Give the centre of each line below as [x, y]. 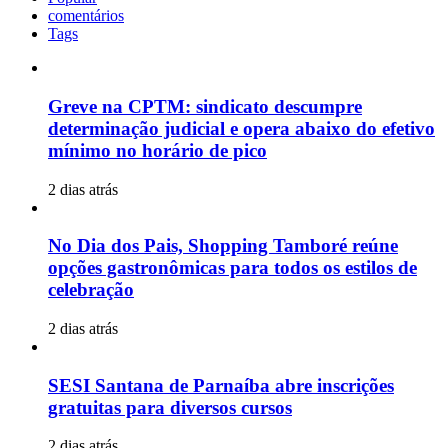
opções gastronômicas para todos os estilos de [232, 268]
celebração [91, 290]
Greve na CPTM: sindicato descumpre [205, 106]
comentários [86, 16]
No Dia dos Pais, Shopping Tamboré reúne [223, 246]
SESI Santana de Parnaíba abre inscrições [221, 385]
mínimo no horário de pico [157, 150]
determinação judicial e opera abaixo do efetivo [241, 128]
